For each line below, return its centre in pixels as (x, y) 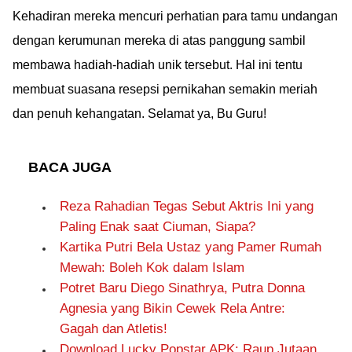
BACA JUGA (70, 167)
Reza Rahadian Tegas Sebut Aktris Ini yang (187, 206)
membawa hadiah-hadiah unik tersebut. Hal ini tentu (158, 65)
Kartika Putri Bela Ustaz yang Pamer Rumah (191, 247)
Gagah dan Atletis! (114, 329)
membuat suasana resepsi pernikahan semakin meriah (165, 89)
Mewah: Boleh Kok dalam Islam (152, 268)
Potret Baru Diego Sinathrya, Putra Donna (182, 288)
